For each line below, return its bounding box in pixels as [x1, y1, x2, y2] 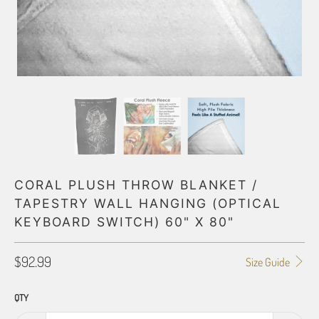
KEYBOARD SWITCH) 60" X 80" [14, 214, 234, 229]
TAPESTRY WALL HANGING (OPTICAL [14, 196, 281, 211]
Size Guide [245, 255, 292, 269]
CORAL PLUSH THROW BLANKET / [14, 177, 258, 192]
